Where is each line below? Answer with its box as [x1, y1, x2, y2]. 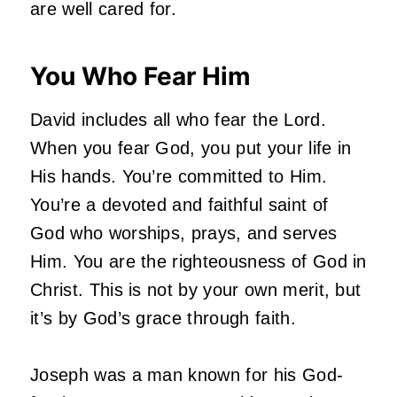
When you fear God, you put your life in [30, 137, 352, 158]
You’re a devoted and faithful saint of [30, 194, 329, 214]
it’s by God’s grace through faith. [30, 307, 296, 328]
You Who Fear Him [30, 60, 251, 91]
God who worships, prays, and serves [30, 222, 338, 243]
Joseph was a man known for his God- [30, 364, 344, 385]
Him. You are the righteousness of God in [30, 251, 367, 271]
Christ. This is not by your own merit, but [30, 279, 362, 300]
